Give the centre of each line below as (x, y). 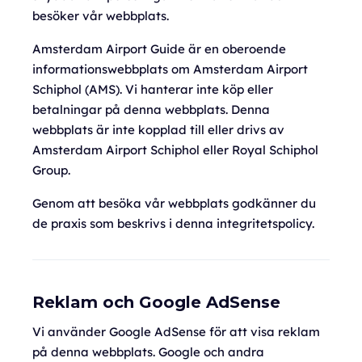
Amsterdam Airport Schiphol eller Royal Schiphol (175, 150)
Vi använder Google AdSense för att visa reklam (176, 332)
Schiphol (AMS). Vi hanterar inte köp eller (153, 89)
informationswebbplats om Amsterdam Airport (170, 69)
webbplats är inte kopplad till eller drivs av (158, 130)
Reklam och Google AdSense (156, 302)
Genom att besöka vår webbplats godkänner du (174, 203)
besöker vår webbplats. (101, 16)
